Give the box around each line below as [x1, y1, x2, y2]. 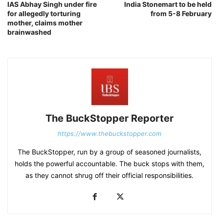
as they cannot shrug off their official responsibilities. [25, 171, 194, 180]
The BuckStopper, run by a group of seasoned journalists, [18, 148, 201, 156]
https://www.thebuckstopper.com [58, 130, 161, 138]
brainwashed [7, 28, 51, 37]
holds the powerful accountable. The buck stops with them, [15, 159, 204, 168]
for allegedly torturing [7, 9, 81, 18]
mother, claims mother [7, 19, 83, 27]
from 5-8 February [151, 9, 212, 18]
